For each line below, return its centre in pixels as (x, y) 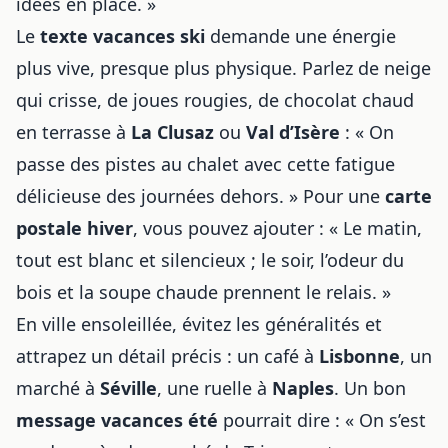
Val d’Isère (293, 132)
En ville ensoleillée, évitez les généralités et (199, 324)
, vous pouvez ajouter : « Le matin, (277, 228)
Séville (128, 388)
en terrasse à (73, 132)
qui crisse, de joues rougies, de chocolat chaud (215, 100)
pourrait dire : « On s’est (322, 420)
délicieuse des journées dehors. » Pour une (200, 196)
